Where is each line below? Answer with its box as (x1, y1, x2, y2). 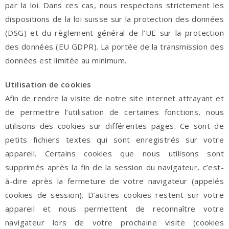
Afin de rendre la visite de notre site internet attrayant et (5, 93, 224, 103)
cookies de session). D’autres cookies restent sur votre (5, 190, 224, 200)
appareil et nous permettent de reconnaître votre (5, 203, 224, 214)
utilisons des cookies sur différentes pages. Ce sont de (5, 121, 224, 131)
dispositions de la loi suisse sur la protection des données (5, 14, 224, 24)
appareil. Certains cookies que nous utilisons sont (5, 148, 224, 158)
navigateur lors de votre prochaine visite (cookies (5, 217, 224, 227)
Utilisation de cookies (5, 79, 91, 89)
